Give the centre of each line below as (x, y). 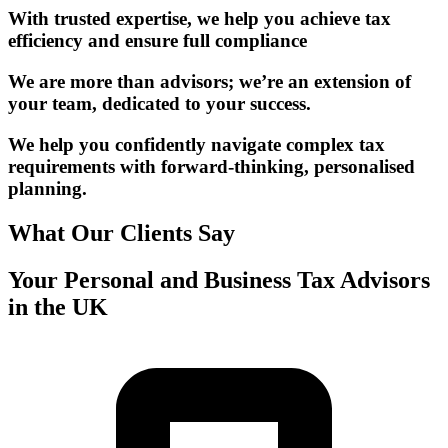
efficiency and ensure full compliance (157, 41)
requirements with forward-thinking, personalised (211, 166)
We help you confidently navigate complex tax (196, 144)
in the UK (58, 306)
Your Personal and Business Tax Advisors (219, 279)
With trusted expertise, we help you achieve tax (199, 19)
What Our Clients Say (121, 232)
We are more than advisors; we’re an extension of (209, 82)
